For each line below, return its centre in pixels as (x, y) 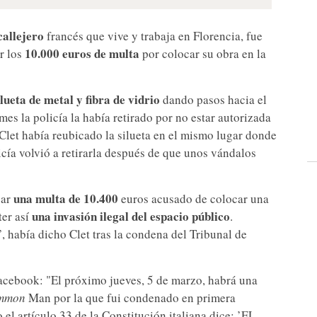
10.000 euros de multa (82, 54)
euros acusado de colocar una (194, 199)
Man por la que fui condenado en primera (131, 298)
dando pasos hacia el (213, 100)
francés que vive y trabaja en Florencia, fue (153, 36)
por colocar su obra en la (203, 54)
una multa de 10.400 (66, 199)
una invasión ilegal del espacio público (131, 217)
